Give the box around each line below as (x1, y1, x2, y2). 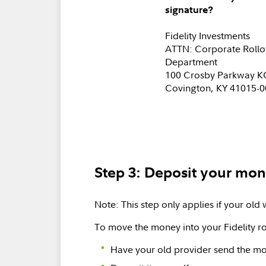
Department (165, 55, 217, 68)
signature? (165, 4, 213, 15)
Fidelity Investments (165, 29, 250, 42)
